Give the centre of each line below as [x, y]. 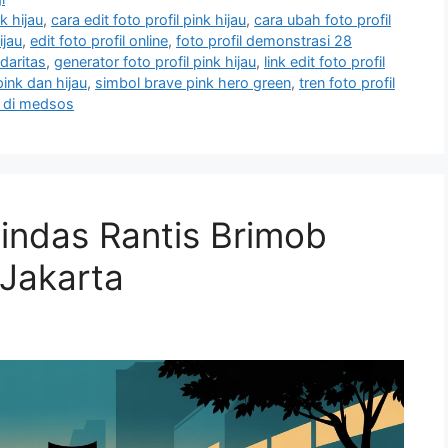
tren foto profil [347, 83]
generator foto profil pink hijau [155, 62]
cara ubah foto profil [323, 20]
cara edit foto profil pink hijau [149, 20]
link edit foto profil [324, 62]
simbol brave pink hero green [193, 83]
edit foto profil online [99, 41]
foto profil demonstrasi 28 [264, 41]
